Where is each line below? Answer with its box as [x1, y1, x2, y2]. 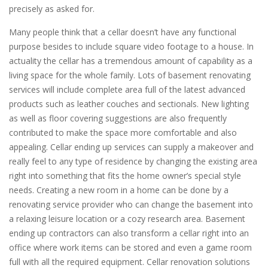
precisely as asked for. [9, 3, 95, 14]
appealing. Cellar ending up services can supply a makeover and [9, 141, 254, 153]
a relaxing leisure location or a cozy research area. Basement [9, 213, 245, 224]
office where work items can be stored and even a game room [9, 242, 252, 253]
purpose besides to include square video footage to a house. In [9, 41, 254, 52]
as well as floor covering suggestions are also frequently [9, 112, 227, 124]
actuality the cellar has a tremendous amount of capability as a [9, 55, 252, 66]
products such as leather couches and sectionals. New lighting [9, 98, 249, 109]
